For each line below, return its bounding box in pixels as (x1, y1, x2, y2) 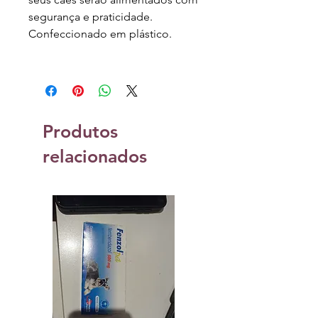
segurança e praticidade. (28, 10, 153, 24)
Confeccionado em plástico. (28, 27, 172, 41)
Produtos (43, 121, 118, 143)
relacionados (43, 146, 147, 168)
